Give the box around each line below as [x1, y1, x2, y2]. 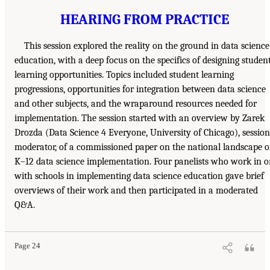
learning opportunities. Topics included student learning [14, 69, 234, 80]
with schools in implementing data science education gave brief [14, 170, 264, 181]
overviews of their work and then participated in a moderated [14, 184, 258, 196]
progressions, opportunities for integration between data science [14, 83, 266, 95]
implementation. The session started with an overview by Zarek [14, 112, 265, 124]
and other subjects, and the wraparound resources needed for [14, 98, 257, 109]
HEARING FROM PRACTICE [60, 10, 229, 28]
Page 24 [14, 241, 40, 250]
